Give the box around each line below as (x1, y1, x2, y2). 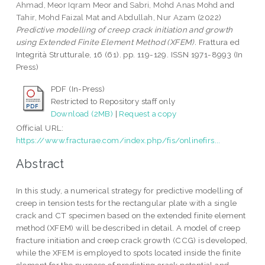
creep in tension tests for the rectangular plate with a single (15, 198, 237, 208)
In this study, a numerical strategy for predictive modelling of (15, 185, 243, 195)
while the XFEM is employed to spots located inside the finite (15, 247, 241, 257)
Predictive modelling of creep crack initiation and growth (15, 25, 233, 35)
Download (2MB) (50, 109, 114, 119)
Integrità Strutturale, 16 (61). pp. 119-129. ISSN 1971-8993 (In (15, 50, 243, 60)
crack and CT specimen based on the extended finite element (15, 210, 246, 220)
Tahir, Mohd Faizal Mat (15, 12, 100, 22)
